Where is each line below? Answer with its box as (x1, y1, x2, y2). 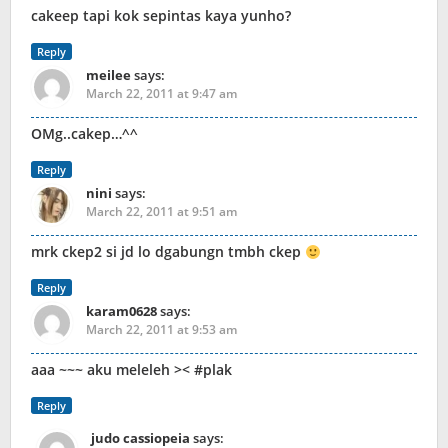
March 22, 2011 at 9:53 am (86, 321, 237, 339)
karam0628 (86, 302, 157, 321)
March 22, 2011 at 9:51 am (86, 203, 237, 221)
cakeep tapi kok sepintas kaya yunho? (31, 6, 291, 26)
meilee (86, 66, 131, 85)
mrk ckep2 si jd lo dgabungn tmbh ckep (31, 242, 305, 262)
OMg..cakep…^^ (31, 124, 138, 144)
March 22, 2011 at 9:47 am (86, 85, 237, 103)
